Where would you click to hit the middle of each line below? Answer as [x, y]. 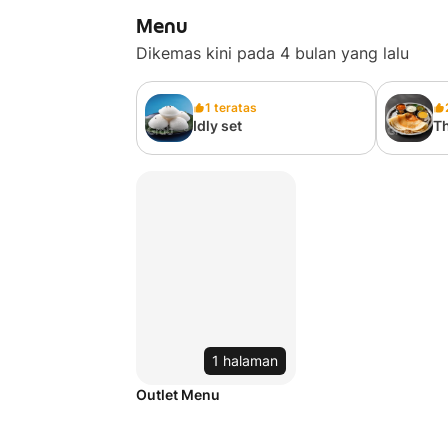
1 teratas [231, 107]
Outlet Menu [178, 394]
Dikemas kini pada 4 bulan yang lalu [272, 53]
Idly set [217, 125]
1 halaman [245, 360]
